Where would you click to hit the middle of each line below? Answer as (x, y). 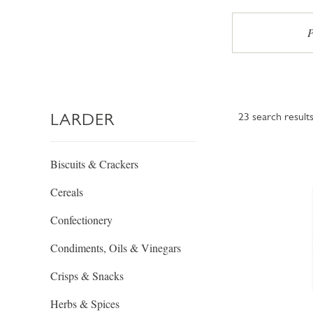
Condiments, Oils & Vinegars (116, 248)
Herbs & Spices (85, 304)
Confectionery (81, 220)
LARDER (82, 119)
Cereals (67, 192)
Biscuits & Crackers (94, 164)
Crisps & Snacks (87, 276)
